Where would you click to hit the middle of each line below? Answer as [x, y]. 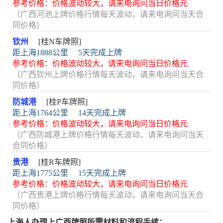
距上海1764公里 [40, 113]
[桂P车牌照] [67, 102]
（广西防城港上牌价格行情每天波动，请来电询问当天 [108, 135]
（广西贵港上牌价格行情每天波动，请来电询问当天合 [108, 195]
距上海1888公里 [40, 53]
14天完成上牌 [102, 113]
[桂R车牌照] [59, 162]
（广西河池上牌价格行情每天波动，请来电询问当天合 [108, 14]
